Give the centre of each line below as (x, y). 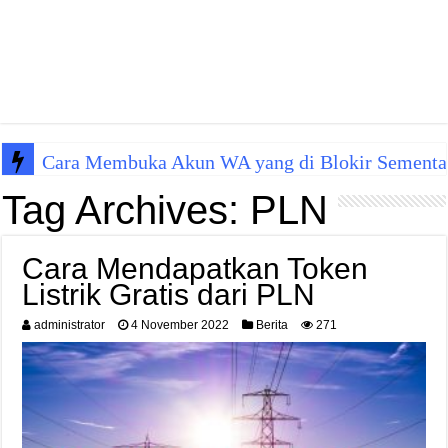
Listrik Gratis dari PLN (169, 294)
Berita (272, 325)
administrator (70, 325)
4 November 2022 (180, 325)
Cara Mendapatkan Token (195, 268)
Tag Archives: (126, 210)
